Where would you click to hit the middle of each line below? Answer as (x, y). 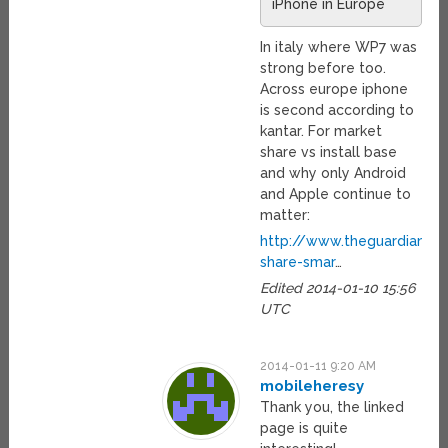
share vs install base (329, 151)
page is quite (304, 427)
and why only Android (333, 172)
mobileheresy (312, 385)
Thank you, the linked (332, 406)
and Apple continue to (336, 193)
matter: (285, 214)
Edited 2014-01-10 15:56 (338, 287)
